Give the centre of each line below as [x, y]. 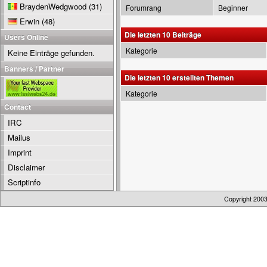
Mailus [19, 137]
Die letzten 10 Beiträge [163, 35]
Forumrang [144, 7]
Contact [18, 107]
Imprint [20, 152]
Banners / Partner [34, 69]
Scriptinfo [24, 182]
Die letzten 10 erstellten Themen [179, 77]
